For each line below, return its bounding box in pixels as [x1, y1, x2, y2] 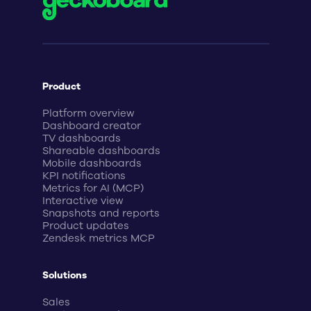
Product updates [42, 218, 129, 233]
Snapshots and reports [42, 205, 160, 220]
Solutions [42, 268, 87, 282]
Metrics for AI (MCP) [42, 180, 144, 195]
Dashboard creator [42, 118, 141, 133]
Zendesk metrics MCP [42, 230, 155, 245]
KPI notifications [42, 168, 126, 183]
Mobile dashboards [42, 155, 142, 170]
